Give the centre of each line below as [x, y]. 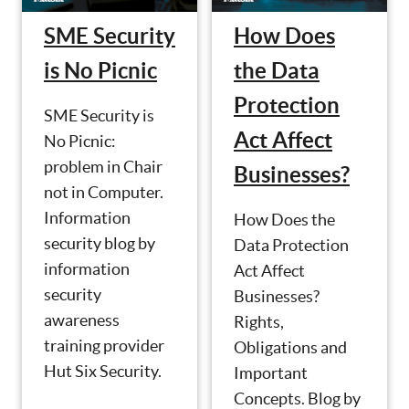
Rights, [259, 322]
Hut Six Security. [103, 372]
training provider [104, 346]
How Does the [284, 220]
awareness [82, 320]
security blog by [100, 244]
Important [271, 373]
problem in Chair [103, 167]
